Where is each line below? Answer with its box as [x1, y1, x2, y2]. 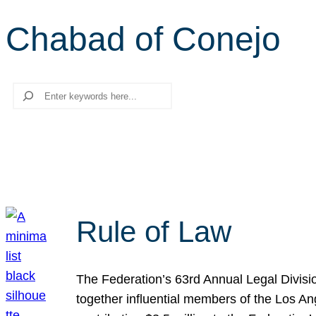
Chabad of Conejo [6, 20, 281, 58]
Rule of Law [76, 215, 231, 248]
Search [5, 85, 47, 99]
